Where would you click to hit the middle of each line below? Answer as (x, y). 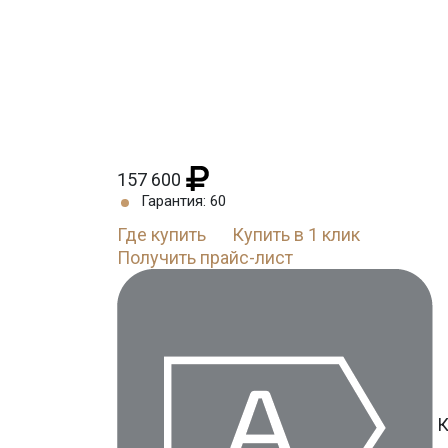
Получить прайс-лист (205, 257)
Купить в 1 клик (296, 234)
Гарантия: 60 (183, 201)
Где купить (161, 234)
